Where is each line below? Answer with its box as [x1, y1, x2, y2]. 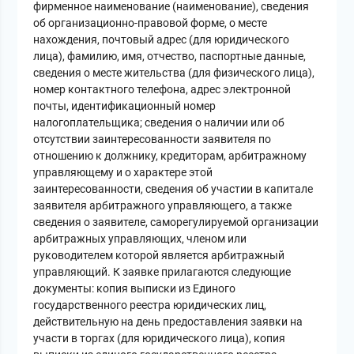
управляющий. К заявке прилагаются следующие [33, 265, 292, 279]
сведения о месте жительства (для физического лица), [33, 66, 315, 80]
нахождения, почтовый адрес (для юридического [33, 33, 290, 47]
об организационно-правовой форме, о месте [33, 17, 268, 30]
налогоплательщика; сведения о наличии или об [33, 116, 285, 130]
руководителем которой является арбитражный [33, 249, 285, 262]
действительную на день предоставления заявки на [33, 315, 303, 329]
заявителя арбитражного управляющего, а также [33, 199, 292, 213]
